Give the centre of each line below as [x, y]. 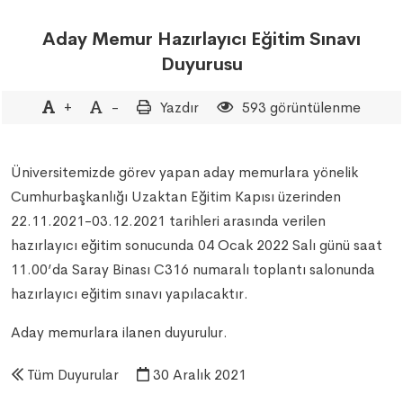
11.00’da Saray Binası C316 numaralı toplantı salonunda [193, 269]
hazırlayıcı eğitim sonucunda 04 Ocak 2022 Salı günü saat [197, 245]
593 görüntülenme [300, 107]
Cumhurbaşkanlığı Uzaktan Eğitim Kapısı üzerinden [176, 197]
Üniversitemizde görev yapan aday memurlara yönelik [184, 172]
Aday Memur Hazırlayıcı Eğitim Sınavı [201, 39]
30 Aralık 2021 [198, 375]
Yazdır [179, 107]
